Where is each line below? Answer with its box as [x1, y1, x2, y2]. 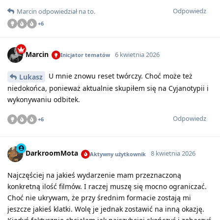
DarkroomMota [26, 148, 78, 158]
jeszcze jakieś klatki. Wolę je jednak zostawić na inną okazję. [7, 204, 204, 214]
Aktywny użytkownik [90, 150, 146, 158]
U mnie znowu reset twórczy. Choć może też [47, 71, 192, 81]
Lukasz [19, 72, 43, 82]
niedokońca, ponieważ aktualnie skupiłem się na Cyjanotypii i [7, 83, 209, 93]
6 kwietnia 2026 [115, 50, 160, 59]
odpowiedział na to [38, 6, 94, 16]
